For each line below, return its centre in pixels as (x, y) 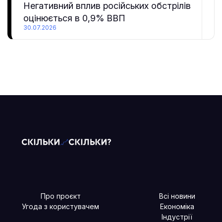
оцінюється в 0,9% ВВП (74, 18)
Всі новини (177, 196)
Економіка (177, 206)
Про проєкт (60, 196)
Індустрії (177, 217)
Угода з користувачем (60, 206)
